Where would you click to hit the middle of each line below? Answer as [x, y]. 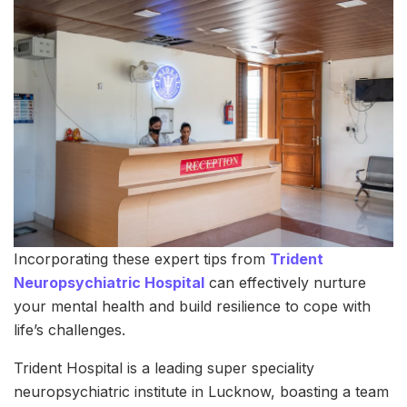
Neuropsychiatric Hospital [109, 282]
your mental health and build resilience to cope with [192, 306]
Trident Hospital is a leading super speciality [164, 367]
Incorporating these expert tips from [142, 258]
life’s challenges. [69, 329]
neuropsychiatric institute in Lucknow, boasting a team [201, 391]
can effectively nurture [285, 282]
